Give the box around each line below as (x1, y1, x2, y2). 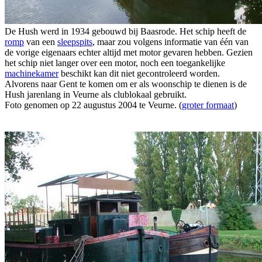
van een (24, 36, 57, 47)
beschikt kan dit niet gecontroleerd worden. (58, 68, 220, 78)
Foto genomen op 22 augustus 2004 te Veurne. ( (5, 99, 182, 110)
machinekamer (5, 68, 58, 78)
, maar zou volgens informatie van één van (92, 36, 249, 47)
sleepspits (57, 36, 92, 47)
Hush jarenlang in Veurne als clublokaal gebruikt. (5, 89, 187, 99)
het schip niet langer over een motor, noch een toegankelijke (5, 57, 225, 68)
